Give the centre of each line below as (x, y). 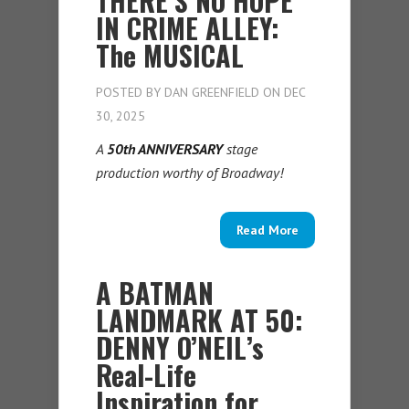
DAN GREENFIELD (212, 93)
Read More (267, 231)
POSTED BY (130, 93)
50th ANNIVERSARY (165, 149)
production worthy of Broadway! (189, 173)
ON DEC (282, 93)
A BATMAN (155, 293)
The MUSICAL (170, 56)
